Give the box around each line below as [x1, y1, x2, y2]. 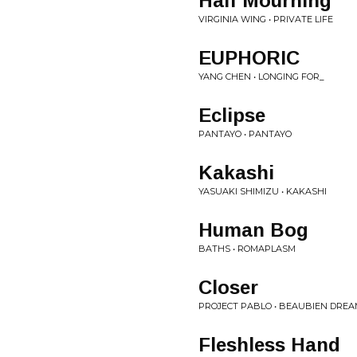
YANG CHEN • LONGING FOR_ [198, 71, 324, 82]
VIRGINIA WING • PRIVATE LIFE [198, 14, 333, 25]
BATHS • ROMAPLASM [198, 243, 296, 254]
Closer [198, 277, 258, 298]
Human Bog [198, 219, 308, 241]
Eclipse [198, 104, 265, 126]
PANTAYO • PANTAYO [198, 128, 292, 139]
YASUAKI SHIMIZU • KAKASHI [198, 186, 327, 197]
